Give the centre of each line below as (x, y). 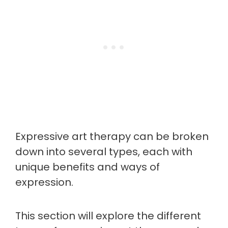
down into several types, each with (104, 152)
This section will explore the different (108, 216)
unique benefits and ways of (88, 167)
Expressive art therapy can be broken (112, 136)
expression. (46, 182)
